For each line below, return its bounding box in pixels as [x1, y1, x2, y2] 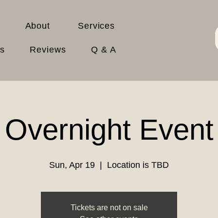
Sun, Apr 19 [49, 160, 95, 170]
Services [77, 21, 115, 31]
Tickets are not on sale [70, 203, 148, 212]
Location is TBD [107, 160, 169, 170]
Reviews [30, 45, 66, 54]
